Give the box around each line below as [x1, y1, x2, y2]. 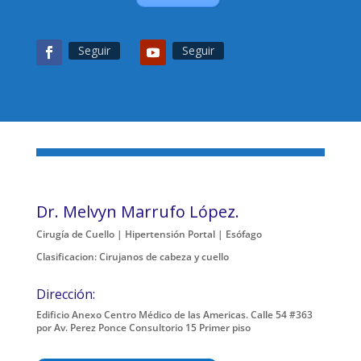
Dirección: [35, 284, 95, 303]
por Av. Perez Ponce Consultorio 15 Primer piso [35, 320, 251, 334]
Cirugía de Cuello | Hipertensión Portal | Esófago [35, 226, 262, 241]
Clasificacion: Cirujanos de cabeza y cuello [35, 249, 229, 263]
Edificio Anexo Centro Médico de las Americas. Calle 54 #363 [35, 307, 313, 322]
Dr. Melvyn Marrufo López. [35, 200, 239, 222]
